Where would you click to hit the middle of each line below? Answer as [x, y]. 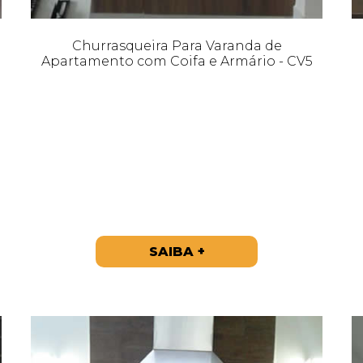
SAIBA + [177, 251]
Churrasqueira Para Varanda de [177, 45]
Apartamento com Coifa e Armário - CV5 [177, 61]
